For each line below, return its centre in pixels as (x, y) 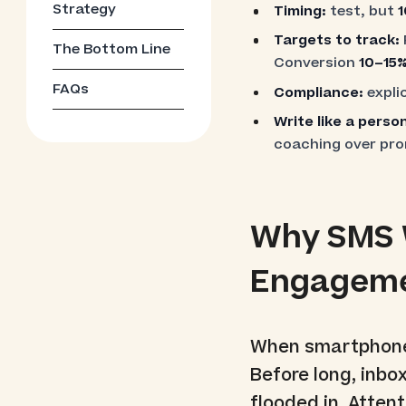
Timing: (300, 12)
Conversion (316, 63)
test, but (362, 12)
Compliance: (318, 92)
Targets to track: (336, 41)
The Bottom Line (112, 49)
